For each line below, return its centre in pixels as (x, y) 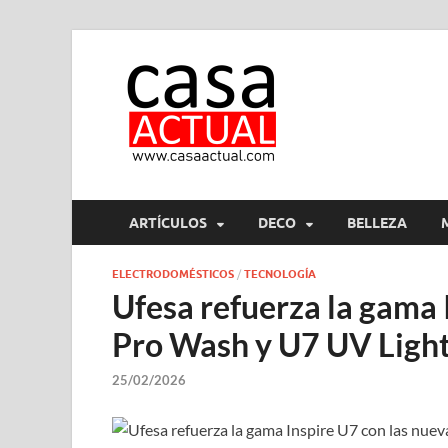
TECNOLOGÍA (280, 274)
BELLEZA (377, 222)
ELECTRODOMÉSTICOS (173, 274)
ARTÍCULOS (168, 222)
